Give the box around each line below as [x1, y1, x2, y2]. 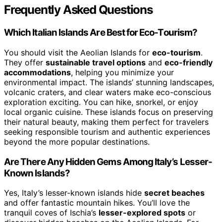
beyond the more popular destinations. [4, 136, 150, 147]
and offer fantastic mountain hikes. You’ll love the [4, 198, 190, 208]
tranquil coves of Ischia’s [4, 208, 99, 218]
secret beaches [144, 188, 205, 198]
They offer [4, 57, 46, 67]
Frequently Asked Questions [4, 2, 153, 17]
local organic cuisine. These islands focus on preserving [4, 107, 213, 117]
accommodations [4, 67, 71, 77]
